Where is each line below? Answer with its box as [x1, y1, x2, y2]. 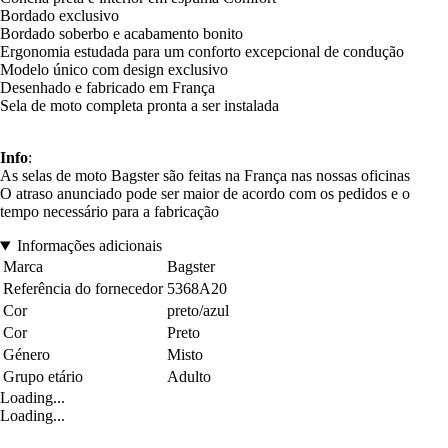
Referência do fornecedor [3, 280, 163, 298]
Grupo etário [3, 368, 83, 386]
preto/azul [167, 302, 229, 320]
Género [3, 346, 50, 364]
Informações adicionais [16, 237, 162, 255]
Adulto [167, 368, 211, 386]
